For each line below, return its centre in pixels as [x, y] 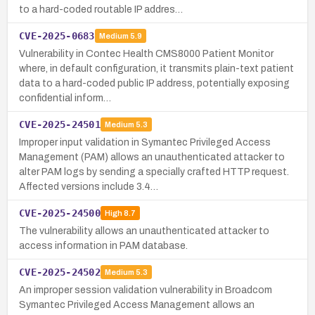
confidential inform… [65, 98]
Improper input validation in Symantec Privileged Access [145, 142]
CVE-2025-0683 [57, 36]
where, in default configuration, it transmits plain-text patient [156, 68]
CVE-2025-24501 [60, 124]
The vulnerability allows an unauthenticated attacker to [144, 231]
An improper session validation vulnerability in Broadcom [146, 290]
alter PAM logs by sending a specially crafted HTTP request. [154, 172]
